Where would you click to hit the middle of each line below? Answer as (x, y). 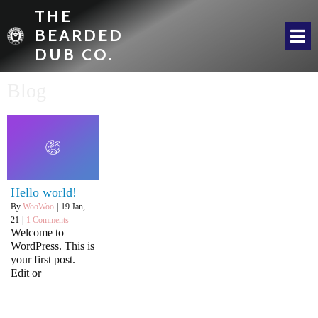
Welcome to (37, 232)
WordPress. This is (53, 246)
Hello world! (44, 192)
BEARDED (79, 35)
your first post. (43, 259)
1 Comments (48, 220)
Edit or (26, 273)
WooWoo (38, 206)
